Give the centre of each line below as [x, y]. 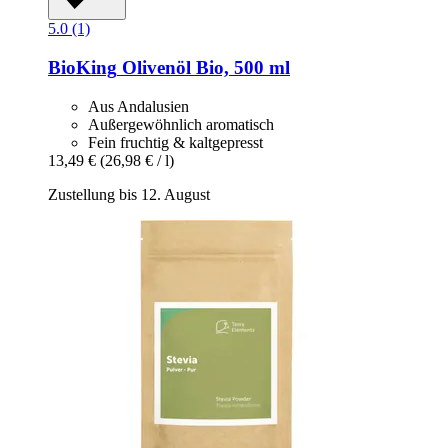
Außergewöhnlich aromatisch [181, 124]
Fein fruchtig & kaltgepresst [175, 142]
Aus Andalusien [138, 106]
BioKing [82, 67]
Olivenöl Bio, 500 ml [203, 67]
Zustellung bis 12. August [129, 194]
